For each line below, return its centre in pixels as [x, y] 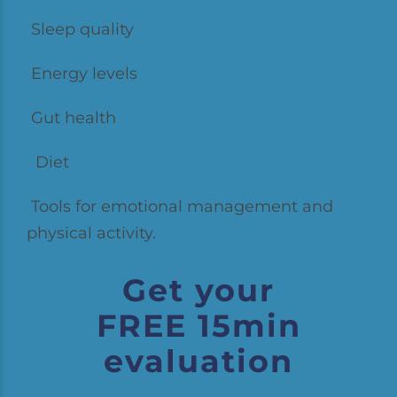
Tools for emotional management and [180, 206]
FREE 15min [198, 326]
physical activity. [91, 233]
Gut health [71, 118]
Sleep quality [80, 29]
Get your [198, 290]
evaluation [198, 361]
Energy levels [82, 74]
